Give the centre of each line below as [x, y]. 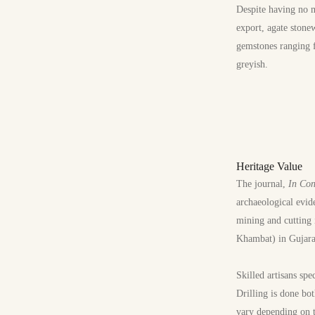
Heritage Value [269, 166]
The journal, [262, 184]
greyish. [252, 64]
